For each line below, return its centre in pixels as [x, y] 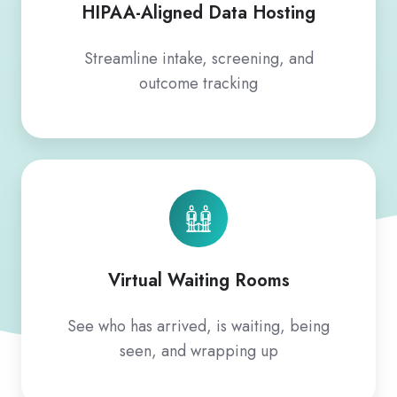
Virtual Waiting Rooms [198, 280]
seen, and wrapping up [198, 351]
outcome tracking [198, 83]
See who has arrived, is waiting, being [198, 327]
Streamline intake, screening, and [198, 58]
